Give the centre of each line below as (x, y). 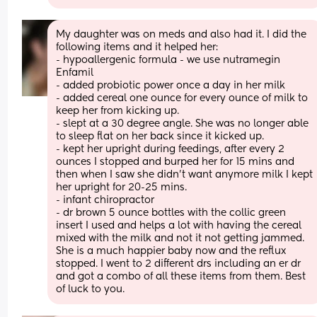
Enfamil (76, 73)
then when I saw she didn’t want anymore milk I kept (185, 174)
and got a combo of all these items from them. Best (181, 276)
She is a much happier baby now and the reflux (171, 251)
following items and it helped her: (137, 47)
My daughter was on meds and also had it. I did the (181, 34)
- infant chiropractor (107, 200)
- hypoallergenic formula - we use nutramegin (168, 60)
